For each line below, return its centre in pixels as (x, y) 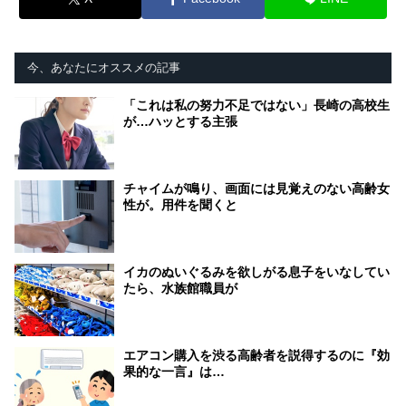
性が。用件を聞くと (180, 205)
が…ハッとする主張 (180, 122)
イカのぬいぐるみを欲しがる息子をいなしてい (256, 272)
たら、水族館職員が (180, 289)
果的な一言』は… (174, 372)
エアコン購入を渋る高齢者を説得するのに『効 (256, 356)
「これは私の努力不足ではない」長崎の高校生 (256, 106)
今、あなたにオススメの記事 (104, 68)
